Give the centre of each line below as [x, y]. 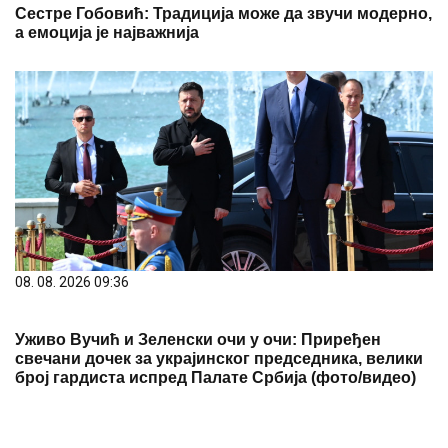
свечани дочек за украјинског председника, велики [219, 358]
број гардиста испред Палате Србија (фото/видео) [215, 377]
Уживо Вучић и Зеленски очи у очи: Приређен [198, 339]
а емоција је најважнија [107, 32]
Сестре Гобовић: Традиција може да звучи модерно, [223, 13]
